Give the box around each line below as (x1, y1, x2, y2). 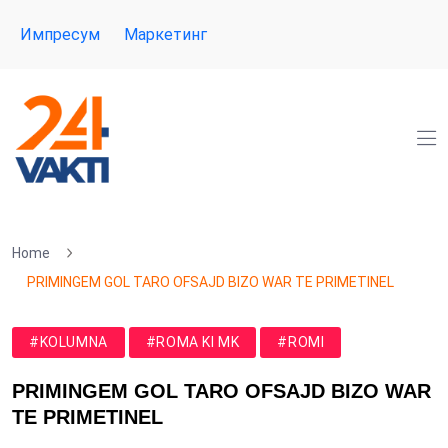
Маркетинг (124, 25, 207, 44)
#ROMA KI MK (145, 334, 240, 350)
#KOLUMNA (29, 334, 108, 350)
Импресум (20, 25, 100, 44)
